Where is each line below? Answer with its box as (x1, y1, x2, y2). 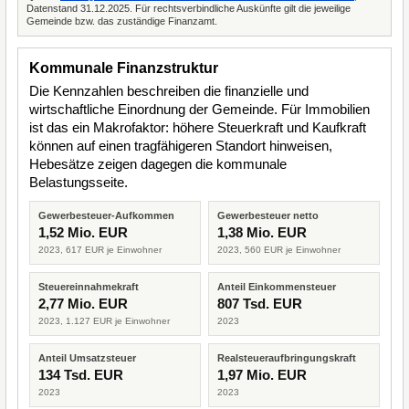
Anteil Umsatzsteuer (38, 352, 136, 363)
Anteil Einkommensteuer (217, 281, 336, 292)
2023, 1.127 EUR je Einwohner (38, 316, 170, 326)
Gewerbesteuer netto (217, 210, 319, 221)
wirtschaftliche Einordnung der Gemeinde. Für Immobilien (29, 101, 370, 117)
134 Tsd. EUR (38, 367, 123, 383)
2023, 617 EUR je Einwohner (38, 245, 162, 255)
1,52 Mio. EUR (38, 225, 128, 240)
